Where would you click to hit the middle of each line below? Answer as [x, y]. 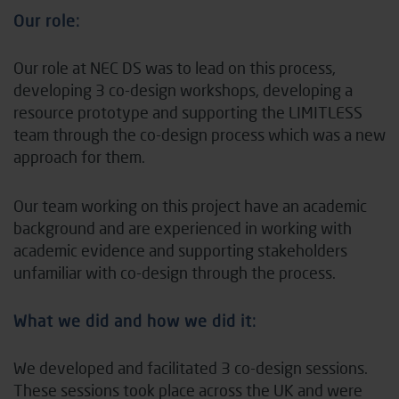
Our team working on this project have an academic [190, 205]
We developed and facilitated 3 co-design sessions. [191, 367]
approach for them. [81, 156]
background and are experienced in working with [183, 228]
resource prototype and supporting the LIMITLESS [188, 112]
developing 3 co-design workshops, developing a [183, 90]
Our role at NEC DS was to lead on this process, [175, 67]
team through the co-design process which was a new [199, 134]
